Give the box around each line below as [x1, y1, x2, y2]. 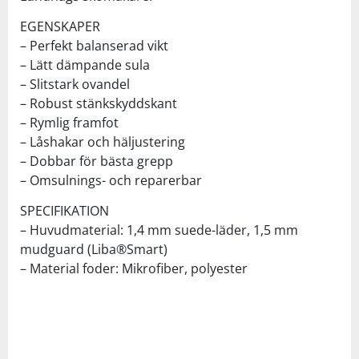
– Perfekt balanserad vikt [20, 36, 168, 54]
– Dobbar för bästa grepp [20, 151, 173, 170]
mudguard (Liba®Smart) [20, 240, 167, 258]
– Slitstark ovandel [20, 75, 130, 93]
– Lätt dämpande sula [20, 55, 150, 74]
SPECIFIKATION [20, 201, 109, 220]
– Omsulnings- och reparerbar [20, 171, 202, 189]
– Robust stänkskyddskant [20, 94, 177, 112]
